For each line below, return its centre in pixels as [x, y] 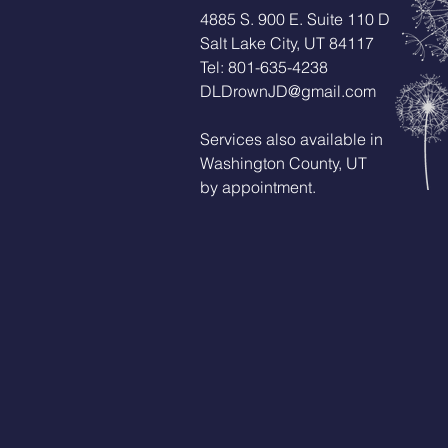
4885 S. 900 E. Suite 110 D [295, 19]
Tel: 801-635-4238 [264, 67]
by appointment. [258, 187]
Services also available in [291, 139]
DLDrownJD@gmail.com [288, 91]
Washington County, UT [283, 163]
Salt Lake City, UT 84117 [287, 43]
